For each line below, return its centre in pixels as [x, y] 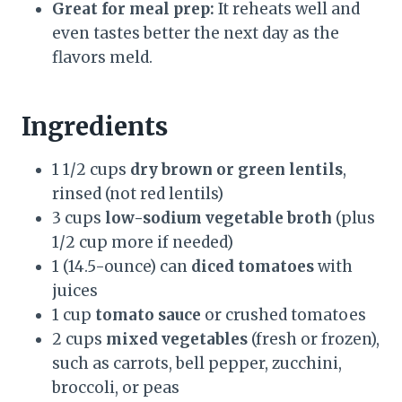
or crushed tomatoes [284, 315]
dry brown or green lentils [236, 170]
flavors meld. [102, 58]
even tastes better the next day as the [196, 34]
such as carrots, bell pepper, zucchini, [197, 364]
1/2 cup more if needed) [143, 243]
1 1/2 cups [91, 170]
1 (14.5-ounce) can [122, 267]
